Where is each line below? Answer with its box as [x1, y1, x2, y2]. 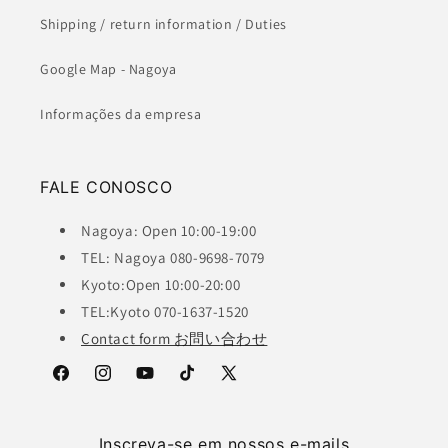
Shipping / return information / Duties [40, 15, 287, 33]
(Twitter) [218, 399, 274, 418]
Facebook [50, 374, 113, 393]
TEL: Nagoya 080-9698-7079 [81, 248, 265, 267]
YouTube [134, 374, 190, 393]
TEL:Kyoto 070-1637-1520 [81, 302, 249, 321]
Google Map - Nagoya [40, 60, 177, 78]
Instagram [92, 374, 159, 393]
